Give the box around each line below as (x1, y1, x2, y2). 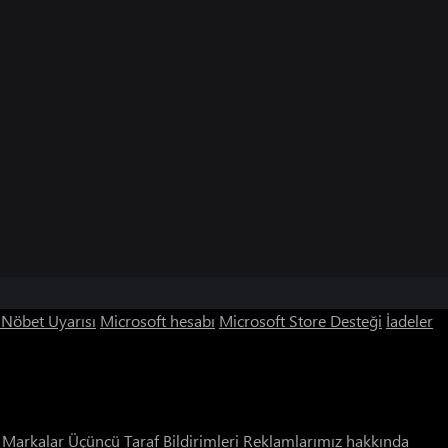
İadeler (386, 310, 433, 331)
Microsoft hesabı (100, 310, 215, 331)
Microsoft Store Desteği (219, 310, 382, 331)
